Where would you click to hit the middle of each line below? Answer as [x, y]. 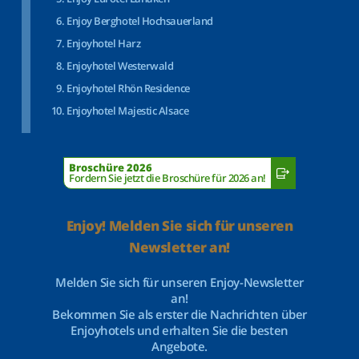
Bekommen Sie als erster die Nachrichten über [179, 314]
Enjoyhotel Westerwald [120, 66]
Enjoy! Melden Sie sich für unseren [179, 226]
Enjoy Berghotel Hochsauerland [140, 21]
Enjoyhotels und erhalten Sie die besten [179, 330]
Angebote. [179, 346]
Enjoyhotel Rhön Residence [128, 88]
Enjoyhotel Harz [104, 43]
